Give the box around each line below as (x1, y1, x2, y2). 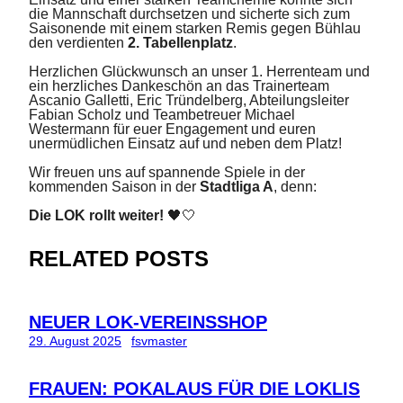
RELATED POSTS (29, 246, 209, 272)
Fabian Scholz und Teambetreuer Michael (29, 107, 295, 123)
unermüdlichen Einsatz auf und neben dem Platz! (29, 136, 342, 152)
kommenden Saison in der (29, 179, 200, 195)
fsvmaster (131, 334, 187, 349)
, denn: (273, 179, 317, 195)
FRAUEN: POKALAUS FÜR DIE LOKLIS (29, 379, 360, 399)
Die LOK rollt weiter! (29, 208, 164, 224)
